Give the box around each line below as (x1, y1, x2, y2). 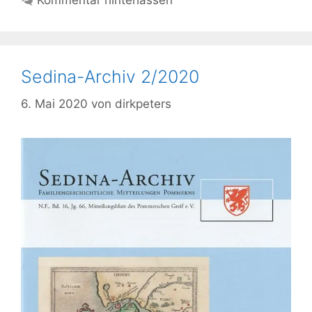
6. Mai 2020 (21, 96, 88, 111)
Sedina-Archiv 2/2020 (21, 66, 199, 88)
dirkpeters (115, 96, 171, 111)
